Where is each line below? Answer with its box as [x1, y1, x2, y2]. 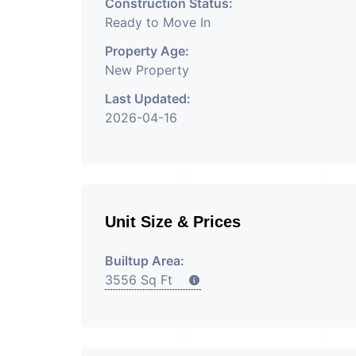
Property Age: [105, 43, 189, 59]
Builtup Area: [105, 253, 184, 269]
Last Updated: [105, 91, 191, 106]
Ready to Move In [105, 14, 211, 30]
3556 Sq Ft [105, 272, 188, 288]
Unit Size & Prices [105, 213, 241, 230]
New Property [105, 62, 189, 78]
